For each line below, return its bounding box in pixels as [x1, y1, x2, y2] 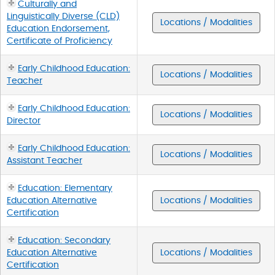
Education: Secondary [18, 236, 110, 245]
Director [7, 116, 41, 125]
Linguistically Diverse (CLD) [7, 12, 120, 21]
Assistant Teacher [7, 156, 82, 165]
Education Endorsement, [7, 24, 110, 33]
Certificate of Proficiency [7, 36, 112, 45]
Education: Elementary [18, 184, 112, 193]
